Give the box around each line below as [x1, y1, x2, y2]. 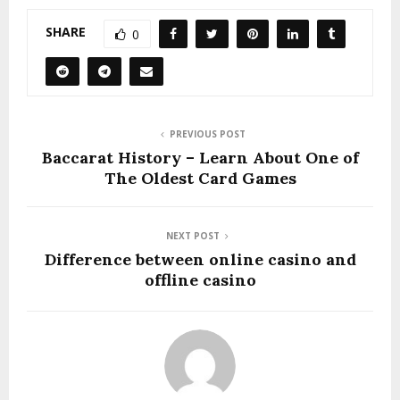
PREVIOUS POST [169, 127, 246, 140]
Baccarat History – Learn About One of [41, 146, 359, 168]
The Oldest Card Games [104, 167, 296, 188]
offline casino [144, 269, 256, 290]
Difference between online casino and [44, 248, 356, 270]
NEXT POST [166, 229, 220, 242]
